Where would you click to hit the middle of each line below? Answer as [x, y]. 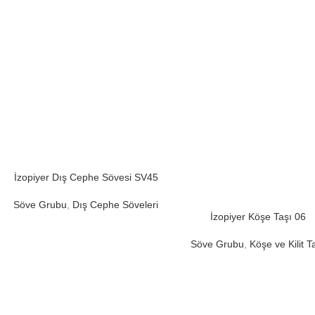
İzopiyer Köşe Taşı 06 [258, 217]
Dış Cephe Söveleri [116, 205]
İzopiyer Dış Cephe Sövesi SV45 [86, 177]
